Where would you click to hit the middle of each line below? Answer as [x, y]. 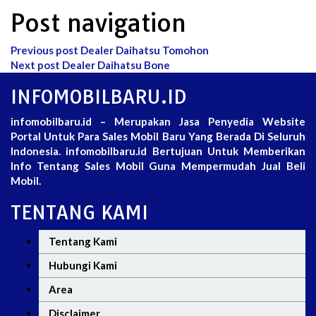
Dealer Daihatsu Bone [115, 65]
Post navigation [98, 23]
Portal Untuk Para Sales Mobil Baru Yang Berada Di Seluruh [158, 136]
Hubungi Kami [83, 265]
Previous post [44, 50]
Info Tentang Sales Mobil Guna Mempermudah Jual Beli [158, 165]
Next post [35, 65]
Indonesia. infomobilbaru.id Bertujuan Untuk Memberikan [158, 151]
